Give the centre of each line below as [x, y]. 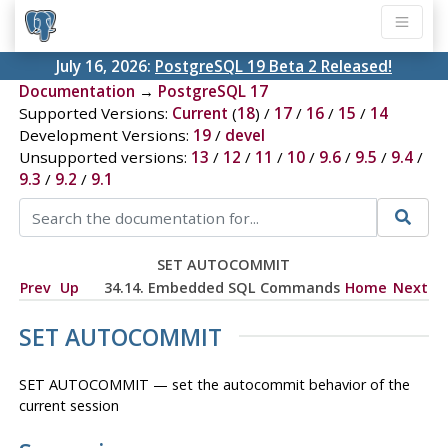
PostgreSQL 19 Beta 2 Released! [273, 66]
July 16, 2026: [105, 66]
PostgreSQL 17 [212, 91]
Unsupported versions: [104, 157]
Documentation [76, 91]
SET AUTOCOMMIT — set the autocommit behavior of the [214, 384]
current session [68, 405]
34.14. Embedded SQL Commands [221, 287]
